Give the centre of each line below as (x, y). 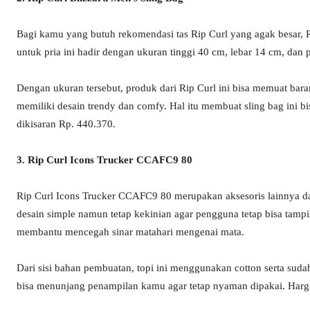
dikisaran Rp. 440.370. (66, 124)
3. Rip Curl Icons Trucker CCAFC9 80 (104, 160)
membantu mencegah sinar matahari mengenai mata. (130, 232)
